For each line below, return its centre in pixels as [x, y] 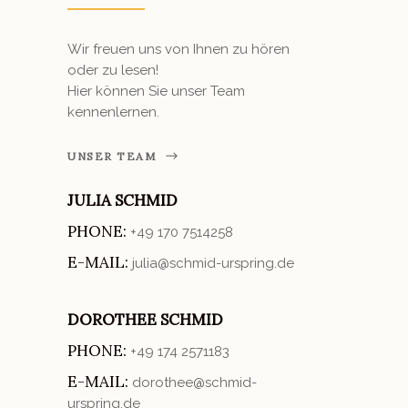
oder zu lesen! [113, 71]
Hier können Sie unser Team [156, 92]
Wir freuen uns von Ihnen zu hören [178, 50]
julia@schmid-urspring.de [213, 264]
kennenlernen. [113, 112]
